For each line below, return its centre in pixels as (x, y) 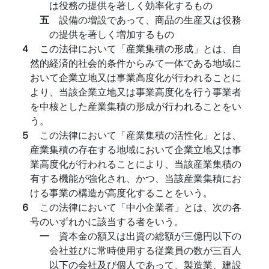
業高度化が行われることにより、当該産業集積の (136, 164)
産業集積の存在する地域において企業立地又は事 (136, 149)
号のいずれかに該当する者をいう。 (107, 221)
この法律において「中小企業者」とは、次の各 (141, 207)
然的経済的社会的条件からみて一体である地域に (136, 63)
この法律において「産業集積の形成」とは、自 (141, 48)
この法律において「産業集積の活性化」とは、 (141, 135)
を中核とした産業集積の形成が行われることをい (136, 106)
